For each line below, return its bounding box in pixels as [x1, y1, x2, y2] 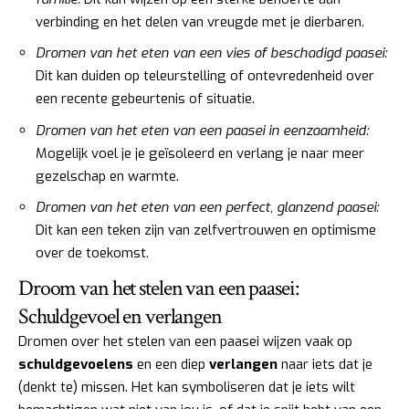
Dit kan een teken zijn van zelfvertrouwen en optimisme [36, 221, 376, 240]
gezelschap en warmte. [36, 166, 179, 185]
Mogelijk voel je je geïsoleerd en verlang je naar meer [36, 143, 364, 163]
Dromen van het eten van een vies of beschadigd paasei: [36, 44, 387, 63]
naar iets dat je [278, 354, 372, 373]
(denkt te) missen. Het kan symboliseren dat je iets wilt [18, 377, 355, 396]
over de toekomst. [36, 244, 149, 263]
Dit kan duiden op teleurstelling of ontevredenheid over [36, 67, 374, 86]
